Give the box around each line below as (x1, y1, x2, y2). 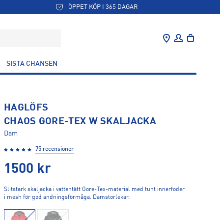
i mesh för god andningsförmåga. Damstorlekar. (4, 194, 130, 200)
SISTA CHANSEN (6, 60, 58, 67)
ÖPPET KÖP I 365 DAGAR (68, 3, 138, 10)
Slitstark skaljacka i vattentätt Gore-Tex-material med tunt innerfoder (4, 187, 185, 192)
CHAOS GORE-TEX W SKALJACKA (4, 117, 156, 127)
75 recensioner (35, 146, 74, 152)
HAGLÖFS (4, 103, 49, 113)
